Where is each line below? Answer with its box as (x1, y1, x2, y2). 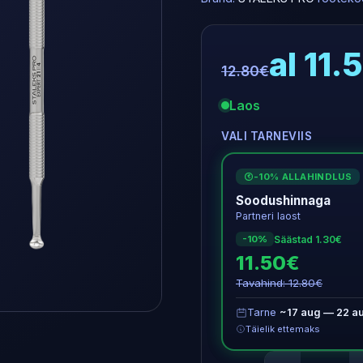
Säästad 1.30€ (274, 233, 342, 246)
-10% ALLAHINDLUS (254, 171, 352, 182)
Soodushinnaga (236, 193, 331, 208)
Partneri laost (236, 210, 301, 222)
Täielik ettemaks (246, 323, 320, 335)
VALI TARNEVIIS (221, 130, 312, 143)
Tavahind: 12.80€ (236, 276, 322, 289)
